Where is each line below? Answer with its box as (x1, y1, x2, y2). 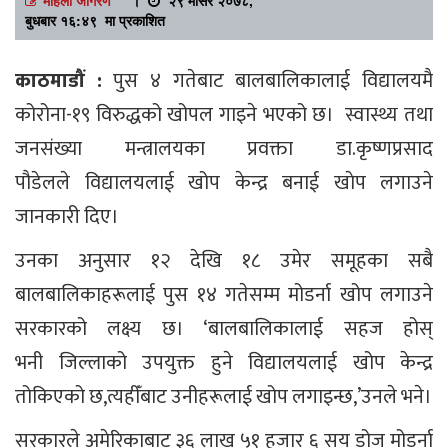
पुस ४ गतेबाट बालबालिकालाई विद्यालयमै (101, 63, 434, 98)
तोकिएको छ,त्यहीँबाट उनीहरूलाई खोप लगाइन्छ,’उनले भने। (15, 379, 432, 414)
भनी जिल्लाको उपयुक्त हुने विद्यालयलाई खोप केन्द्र (15, 345, 433, 380)
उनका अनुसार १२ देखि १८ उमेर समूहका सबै (15, 243, 433, 278)
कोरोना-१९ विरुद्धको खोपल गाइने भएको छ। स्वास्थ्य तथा (15, 97, 433, 132)
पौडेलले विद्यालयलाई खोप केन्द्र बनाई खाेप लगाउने (15, 165, 433, 200)
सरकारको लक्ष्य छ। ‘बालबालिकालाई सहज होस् (15, 311, 433, 346)
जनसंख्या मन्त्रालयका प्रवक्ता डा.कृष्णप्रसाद (15, 131, 433, 166)
